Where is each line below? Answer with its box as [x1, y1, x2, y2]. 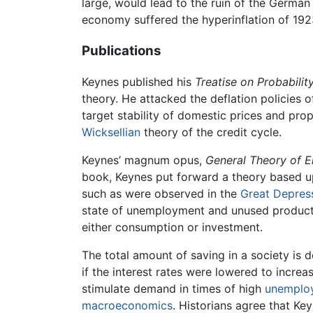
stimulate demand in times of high [82, 282, 265, 296]
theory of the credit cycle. [140, 125, 282, 140]
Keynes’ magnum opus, [82, 153, 205, 168]
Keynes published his [82, 75, 195, 89]
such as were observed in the [82, 187, 240, 201]
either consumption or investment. [82, 220, 263, 235]
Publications [82, 42, 161, 59]
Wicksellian [82, 125, 140, 140]
